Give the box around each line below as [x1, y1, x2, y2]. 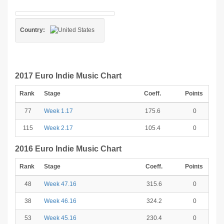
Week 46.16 [44, 197, 76, 204]
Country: [20, 26, 45, 33]
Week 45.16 [44, 214, 76, 221]
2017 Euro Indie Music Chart [15, 71, 121, 80]
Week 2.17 [44, 124, 73, 131]
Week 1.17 [44, 107, 73, 114]
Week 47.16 [44, 180, 76, 187]
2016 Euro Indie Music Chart [15, 144, 121, 153]
